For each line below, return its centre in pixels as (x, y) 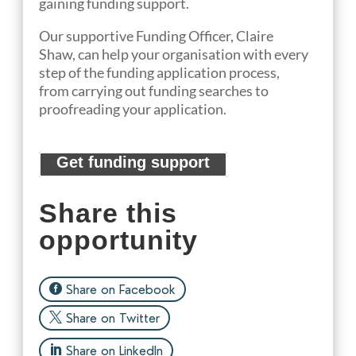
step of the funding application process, (160, 73)
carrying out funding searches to (170, 91)
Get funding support (133, 163)
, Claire (252, 36)
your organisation (188, 54)
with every (276, 54)
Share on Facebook (121, 289)
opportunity (119, 240)
